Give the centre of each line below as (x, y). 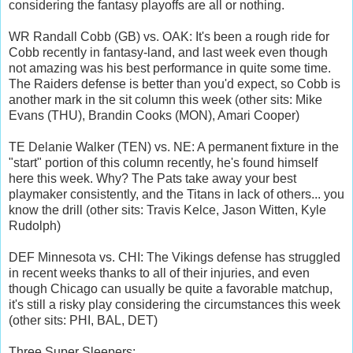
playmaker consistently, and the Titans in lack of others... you (176, 194)
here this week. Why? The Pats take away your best (152, 178)
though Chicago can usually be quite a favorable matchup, (171, 288)
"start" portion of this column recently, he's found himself (163, 162)
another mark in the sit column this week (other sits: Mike (165, 99)
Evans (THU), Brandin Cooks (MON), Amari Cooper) (154, 115)
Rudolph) (35, 225)
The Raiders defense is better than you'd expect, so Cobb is (175, 84)
